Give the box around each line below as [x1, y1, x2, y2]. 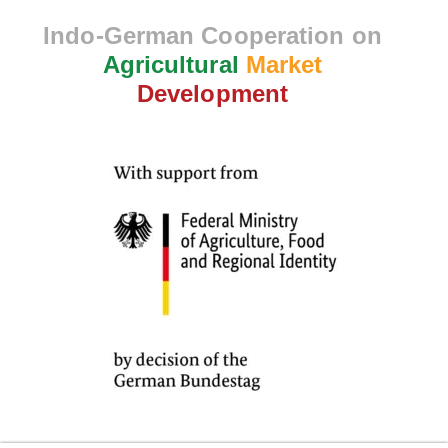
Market [245, 51, 323, 79]
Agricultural [102, 51, 239, 79]
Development [136, 80, 289, 108]
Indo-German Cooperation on [43, 22, 382, 50]
